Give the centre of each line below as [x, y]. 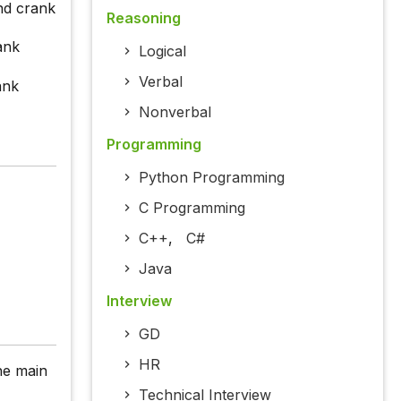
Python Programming [211, 178]
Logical [162, 51]
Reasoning [143, 18]
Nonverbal [175, 112]
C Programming [192, 208]
